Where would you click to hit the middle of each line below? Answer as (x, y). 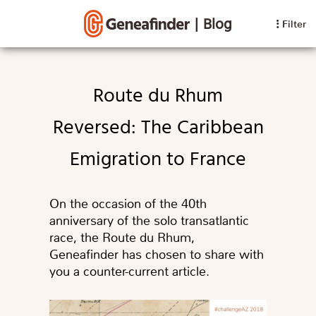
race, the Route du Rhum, (122, 238)
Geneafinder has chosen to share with (157, 255)
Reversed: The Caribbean (158, 128)
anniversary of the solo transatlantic (149, 221)
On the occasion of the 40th (128, 204)
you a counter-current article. (129, 272)
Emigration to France (158, 160)
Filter (294, 24)
